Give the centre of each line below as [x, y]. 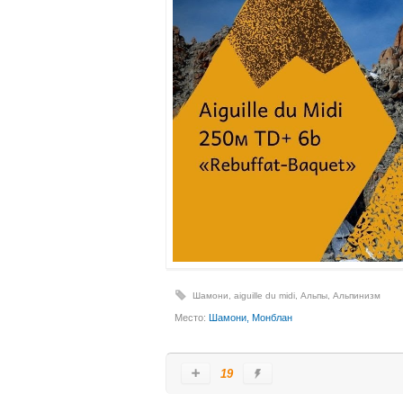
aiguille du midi [264, 295]
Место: [192, 317]
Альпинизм [357, 295]
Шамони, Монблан [251, 317]
